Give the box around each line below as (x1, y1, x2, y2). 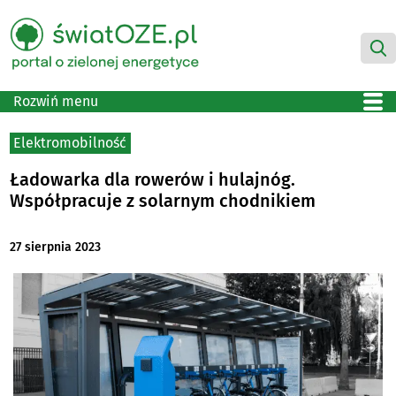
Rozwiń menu (13, 92, 98, 110)
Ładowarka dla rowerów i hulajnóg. (10, 168, 296, 190)
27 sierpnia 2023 (10, 240, 102, 255)
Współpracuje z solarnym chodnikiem (10, 189, 316, 211)
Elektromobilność (13, 133, 127, 151)
